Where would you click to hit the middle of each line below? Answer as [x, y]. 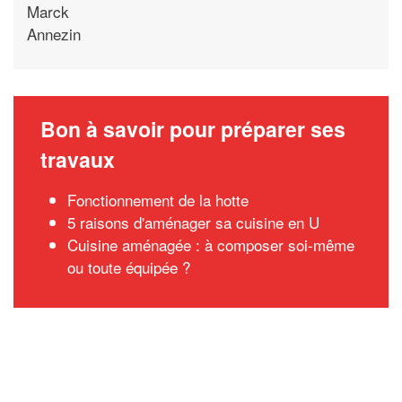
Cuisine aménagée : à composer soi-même [211, 245]
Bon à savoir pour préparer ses [193, 129]
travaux [78, 159]
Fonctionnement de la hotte [158, 200]
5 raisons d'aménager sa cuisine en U [193, 222]
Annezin [54, 33]
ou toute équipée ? [129, 267]
